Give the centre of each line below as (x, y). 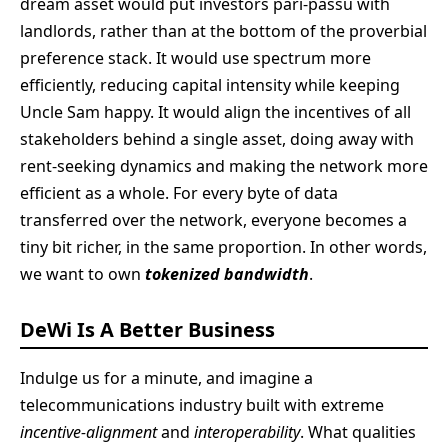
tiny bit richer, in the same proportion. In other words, (223, 246)
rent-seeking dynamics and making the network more (224, 165)
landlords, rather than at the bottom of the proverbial (223, 30)
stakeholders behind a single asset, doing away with (217, 138)
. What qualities (358, 432)
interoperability (247, 432)
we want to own (82, 273)
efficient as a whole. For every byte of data (179, 192)
